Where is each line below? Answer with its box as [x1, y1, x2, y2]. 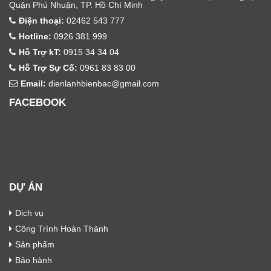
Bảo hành [15, 255, 52, 265]
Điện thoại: [19, 15, 64, 25]
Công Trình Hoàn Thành [15, 223, 108, 233]
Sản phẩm [15, 239, 54, 249]
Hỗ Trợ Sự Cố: [19, 62, 77, 73]
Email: [21, 78, 46, 88]
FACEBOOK [9, 96, 66, 108]
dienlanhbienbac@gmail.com [46, 78, 159, 88]
